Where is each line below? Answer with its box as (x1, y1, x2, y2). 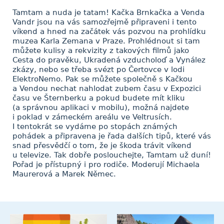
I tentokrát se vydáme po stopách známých (12, 122, 177, 131)
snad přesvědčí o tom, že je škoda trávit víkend (12, 141, 191, 150)
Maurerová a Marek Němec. (12, 169, 116, 178)
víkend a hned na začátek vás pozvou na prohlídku (12, 27, 206, 36)
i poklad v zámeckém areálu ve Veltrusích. (12, 112, 172, 121)
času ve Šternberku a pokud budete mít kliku (12, 93, 185, 102)
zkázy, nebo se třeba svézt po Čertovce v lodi (12, 65, 184, 74)
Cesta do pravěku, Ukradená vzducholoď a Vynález (12, 55, 205, 64)
